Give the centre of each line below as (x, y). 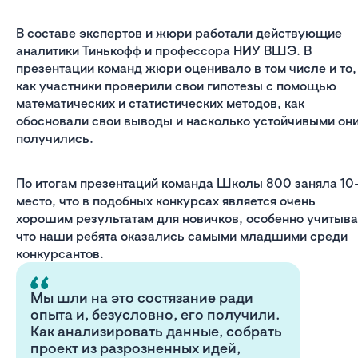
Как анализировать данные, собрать (156, 331)
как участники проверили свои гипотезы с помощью (176, 86)
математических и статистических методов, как (160, 103)
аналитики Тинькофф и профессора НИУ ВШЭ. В (164, 51)
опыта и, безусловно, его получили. (155, 314)
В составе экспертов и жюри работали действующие (179, 33)
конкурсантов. (62, 254)
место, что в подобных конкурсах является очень (166, 201)
